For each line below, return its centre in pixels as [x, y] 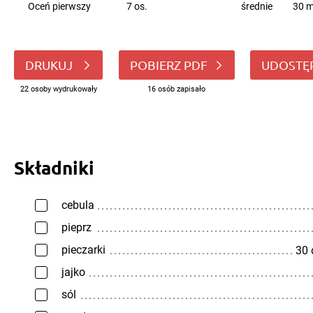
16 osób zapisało [176, 89]
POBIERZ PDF [168, 65]
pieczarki [83, 250]
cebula [78, 205]
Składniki [54, 167]
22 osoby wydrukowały [58, 89]
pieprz [77, 227]
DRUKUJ [50, 65]
